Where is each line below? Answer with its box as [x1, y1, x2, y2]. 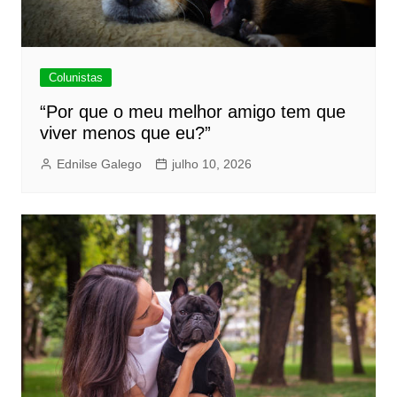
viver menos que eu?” [39, 122, 211, 143]
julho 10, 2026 [171, 156, 252, 171]
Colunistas [48, 70, 103, 84]
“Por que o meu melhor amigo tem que [39, 101, 346, 121]
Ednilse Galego [56, 156, 142, 171]
